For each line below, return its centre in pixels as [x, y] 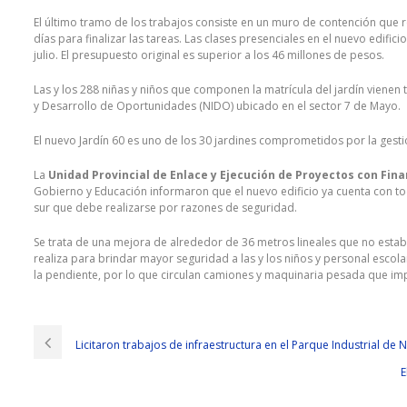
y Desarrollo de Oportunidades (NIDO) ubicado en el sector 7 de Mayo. [217, 106]
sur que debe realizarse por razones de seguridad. [165, 208]
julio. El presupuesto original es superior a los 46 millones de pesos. [209, 55]
